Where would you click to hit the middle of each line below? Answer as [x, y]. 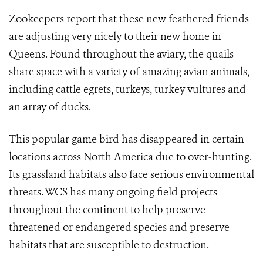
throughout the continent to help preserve [107, 210]
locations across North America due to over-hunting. [130, 157]
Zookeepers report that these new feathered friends [129, 19]
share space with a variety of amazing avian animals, [129, 72]
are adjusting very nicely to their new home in [115, 36]
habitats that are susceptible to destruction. [109, 245]
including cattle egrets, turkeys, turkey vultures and [127, 89]
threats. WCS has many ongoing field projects [113, 192]
